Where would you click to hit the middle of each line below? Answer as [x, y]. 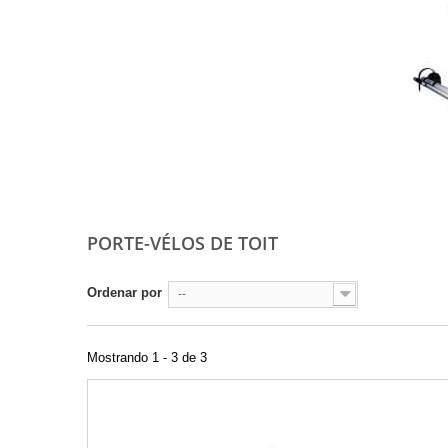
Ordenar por [124, 293]
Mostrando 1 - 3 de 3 [147, 358]
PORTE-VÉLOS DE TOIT [185, 243]
